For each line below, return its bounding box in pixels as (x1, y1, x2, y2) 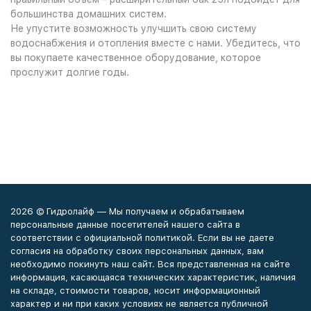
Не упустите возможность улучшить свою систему (10, 22, 257, 34)
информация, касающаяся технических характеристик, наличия (10, 272, 296, 283)
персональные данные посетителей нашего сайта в (10, 219, 240, 230)
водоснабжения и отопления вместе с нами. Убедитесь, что (10, 37, 301, 49)
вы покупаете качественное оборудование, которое (10, 51, 261, 63)
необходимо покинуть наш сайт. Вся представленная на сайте (10, 259, 290, 269)
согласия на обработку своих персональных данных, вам (10, 246, 264, 256)
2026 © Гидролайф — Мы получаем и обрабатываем (10, 206, 244, 217)
